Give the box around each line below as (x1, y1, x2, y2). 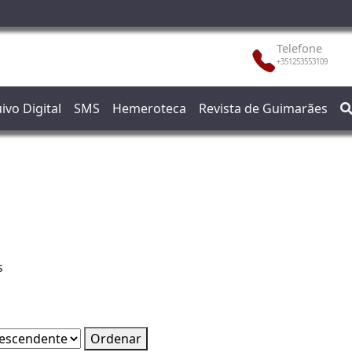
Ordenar (90, 330, 141, 347)
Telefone (276, 40, 322, 56)
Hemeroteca (112, 100, 186, 117)
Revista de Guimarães (199, 100, 328, 117)
